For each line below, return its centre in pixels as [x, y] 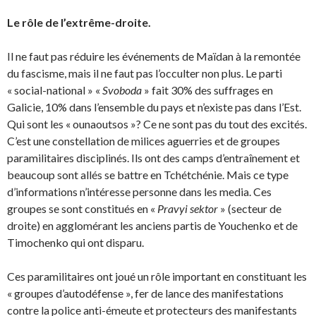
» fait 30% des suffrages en [207, 90]
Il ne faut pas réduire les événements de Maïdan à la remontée [154, 56]
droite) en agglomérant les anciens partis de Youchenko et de [152, 225]
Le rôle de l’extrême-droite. [79, 22]
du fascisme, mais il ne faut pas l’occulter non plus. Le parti [145, 73]
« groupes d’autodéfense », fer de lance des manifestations [145, 293]
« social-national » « [55, 90]
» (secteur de [250, 208]
